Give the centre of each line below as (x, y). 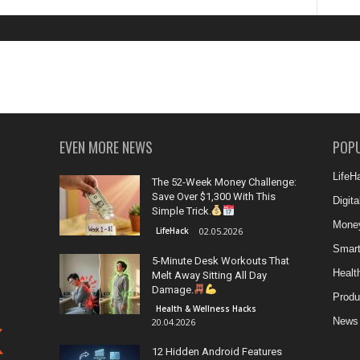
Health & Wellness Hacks (206, 309)
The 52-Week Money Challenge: (224, 182)
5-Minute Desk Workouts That (220, 261)
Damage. (172, 290)
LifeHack (172, 231)
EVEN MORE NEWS (106, 147)
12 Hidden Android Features (217, 352)
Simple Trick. (181, 211)
